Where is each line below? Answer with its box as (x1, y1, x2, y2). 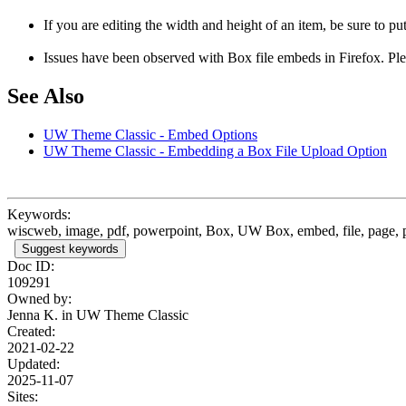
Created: (7, 323, 55, 339)
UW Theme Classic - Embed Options (43, 126, 257, 142)
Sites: (7, 388, 38, 404)
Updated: (7, 355, 60, 372)
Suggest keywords (22, 241, 119, 256)
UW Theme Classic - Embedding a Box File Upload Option (43, 142, 387, 159)
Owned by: (7, 290, 72, 306)
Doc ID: (7, 257, 54, 274)
